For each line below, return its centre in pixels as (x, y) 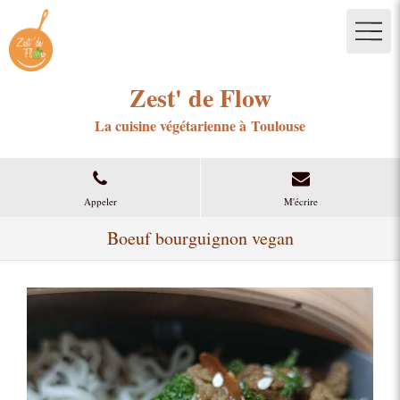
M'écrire (300, 201)
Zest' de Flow (200, 98)
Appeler (100, 201)
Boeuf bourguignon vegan (200, 238)
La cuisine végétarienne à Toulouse (200, 125)
